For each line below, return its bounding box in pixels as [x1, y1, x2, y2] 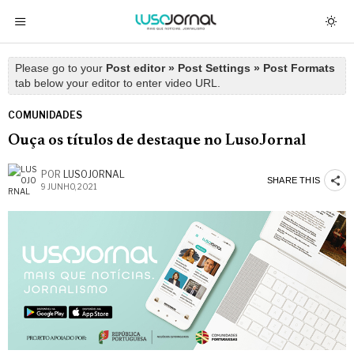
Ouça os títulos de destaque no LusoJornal [8, 134, 306, 149]
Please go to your [15, 62, 106, 74]
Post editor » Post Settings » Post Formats [106, 62, 335, 74]
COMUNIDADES [8, 109, 82, 121]
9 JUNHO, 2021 [41, 182, 97, 191]
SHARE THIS [267, 175, 320, 185]
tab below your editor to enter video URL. [15, 77, 220, 89]
